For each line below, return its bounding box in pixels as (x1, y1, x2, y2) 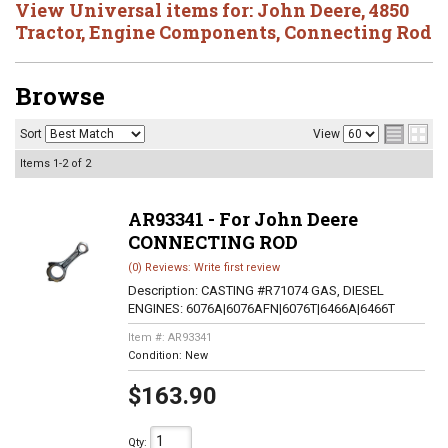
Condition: (127, 349, 185, 362)
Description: (127, 283, 201, 298)
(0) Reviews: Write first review (127, 261, 280, 274)
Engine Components (89, 20, 276, 44)
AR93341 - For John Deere (127, 207, 358, 231)
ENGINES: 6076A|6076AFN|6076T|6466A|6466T (127, 301, 395, 316)
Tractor (15, 20, 81, 44)
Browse (15, 80, 105, 112)
